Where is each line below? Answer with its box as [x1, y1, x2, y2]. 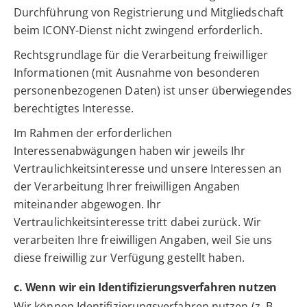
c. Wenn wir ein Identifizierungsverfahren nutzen [14, 280, 278, 295]
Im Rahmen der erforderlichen [14, 125, 173, 141]
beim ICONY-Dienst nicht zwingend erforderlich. [14, 23, 262, 38]
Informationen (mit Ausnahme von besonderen [14, 65, 260, 81]
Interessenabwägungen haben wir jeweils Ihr [14, 143, 246, 159]
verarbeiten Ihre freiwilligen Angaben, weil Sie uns [14, 232, 273, 248]
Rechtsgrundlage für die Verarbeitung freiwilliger [14, 47, 268, 63]
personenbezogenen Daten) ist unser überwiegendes [14, 83, 292, 99]
